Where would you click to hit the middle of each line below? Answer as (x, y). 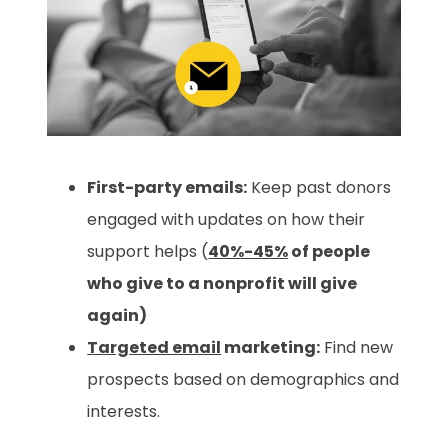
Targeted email (154, 348)
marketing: (271, 348)
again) (117, 316)
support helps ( (148, 252)
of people (329, 252)
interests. (124, 412)
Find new (357, 348)
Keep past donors (319, 188)
